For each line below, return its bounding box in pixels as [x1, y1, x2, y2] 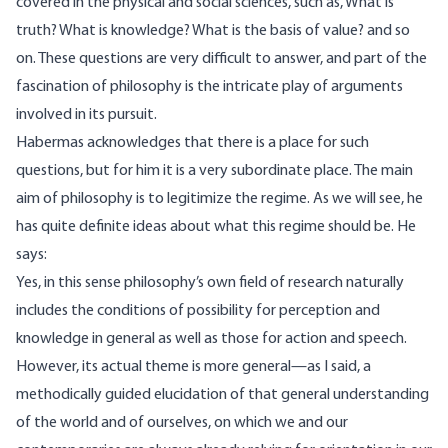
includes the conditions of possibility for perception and [16, 303, 380, 320]
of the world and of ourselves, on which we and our [16, 415, 348, 432]
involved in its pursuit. [16, 107, 157, 124]
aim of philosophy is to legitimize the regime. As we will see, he [16, 191, 423, 208]
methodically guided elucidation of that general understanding [16, 387, 429, 404]
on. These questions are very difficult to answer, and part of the [16, 51, 427, 68]
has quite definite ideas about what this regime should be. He [16, 219, 416, 236]
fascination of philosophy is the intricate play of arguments [16, 79, 403, 96]
